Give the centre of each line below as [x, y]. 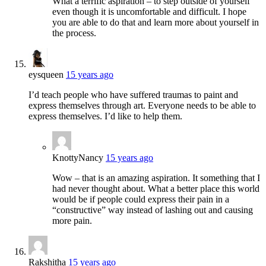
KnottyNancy [78, 158]
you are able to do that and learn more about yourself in [156, 23]
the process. [74, 33]
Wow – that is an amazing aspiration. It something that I [156, 178]
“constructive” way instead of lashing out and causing [153, 210]
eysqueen [46, 75]
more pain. [72, 221]
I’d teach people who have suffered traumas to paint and [133, 95]
